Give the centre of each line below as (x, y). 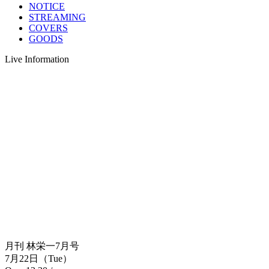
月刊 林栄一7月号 (42, 246)
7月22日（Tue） (38, 258)
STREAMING (57, 17)
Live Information (37, 59)
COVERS (48, 28)
